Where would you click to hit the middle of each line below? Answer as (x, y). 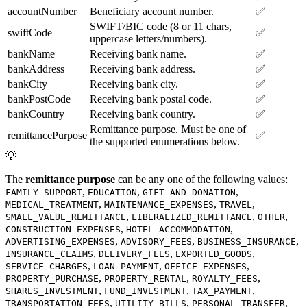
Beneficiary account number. (152, 11)
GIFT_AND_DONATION (189, 192)
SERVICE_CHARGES (47, 266)
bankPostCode (39, 99)
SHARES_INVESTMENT (52, 291)
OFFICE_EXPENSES (206, 266)
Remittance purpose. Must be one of (168, 129)
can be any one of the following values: (201, 179)
